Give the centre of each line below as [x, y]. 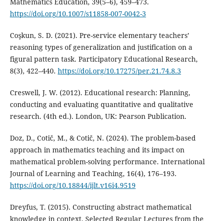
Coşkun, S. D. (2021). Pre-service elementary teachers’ [99, 36]
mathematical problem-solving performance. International [107, 162]
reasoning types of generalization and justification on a [101, 47]
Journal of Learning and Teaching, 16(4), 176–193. [93, 174]
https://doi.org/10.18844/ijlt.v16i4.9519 [73, 185]
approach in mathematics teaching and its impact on [97, 150]
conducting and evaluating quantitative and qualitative [101, 105]
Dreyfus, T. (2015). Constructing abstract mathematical [100, 207]
